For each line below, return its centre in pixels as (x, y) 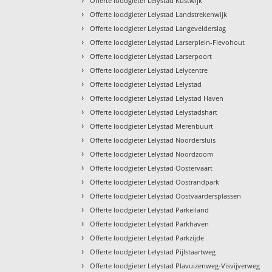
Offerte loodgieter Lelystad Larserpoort (151, 56)
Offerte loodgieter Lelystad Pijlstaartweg (153, 252)
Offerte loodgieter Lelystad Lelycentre (149, 70)
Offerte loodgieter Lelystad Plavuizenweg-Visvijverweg (175, 266)
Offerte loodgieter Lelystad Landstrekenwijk (159, 15)
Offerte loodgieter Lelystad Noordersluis (153, 140)
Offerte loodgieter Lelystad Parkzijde (147, 238)
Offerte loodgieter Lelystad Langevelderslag (158, 29)
